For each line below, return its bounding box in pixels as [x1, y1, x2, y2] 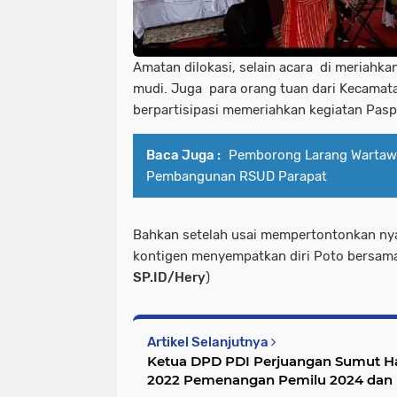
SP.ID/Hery [133, 269, 206, 286]
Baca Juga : [146, 147, 221, 164]
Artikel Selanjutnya [147, 334, 271, 351]
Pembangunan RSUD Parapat [146, 168, 327, 185]
